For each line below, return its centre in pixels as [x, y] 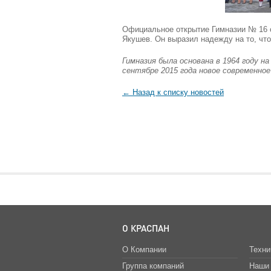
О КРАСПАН [145, 228]
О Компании [144, 249]
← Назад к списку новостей [173, 92]
